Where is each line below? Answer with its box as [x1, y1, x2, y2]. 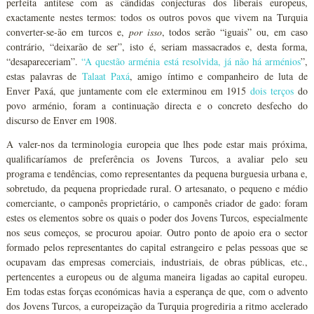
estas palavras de [6, 69, 82, 83]
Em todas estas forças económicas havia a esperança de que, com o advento [6, 285, 308, 298]
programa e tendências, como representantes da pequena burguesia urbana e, [6, 167, 308, 180]
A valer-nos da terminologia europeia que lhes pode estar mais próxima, [6, 137, 308, 151]
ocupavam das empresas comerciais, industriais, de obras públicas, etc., [6, 255, 308, 268]
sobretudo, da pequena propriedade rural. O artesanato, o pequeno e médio [6, 182, 308, 195]
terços [270, 84, 294, 97]
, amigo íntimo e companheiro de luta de [129, 69, 308, 83]
